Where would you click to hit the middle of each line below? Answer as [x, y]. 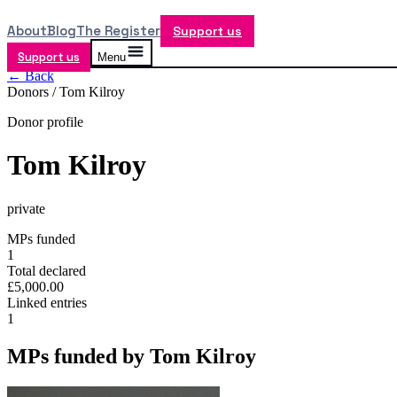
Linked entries [47, 302]
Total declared [47, 270]
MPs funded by [78, 356]
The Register [118, 31]
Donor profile [45, 122]
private [26, 208]
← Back [31, 76]
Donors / [33, 92]
